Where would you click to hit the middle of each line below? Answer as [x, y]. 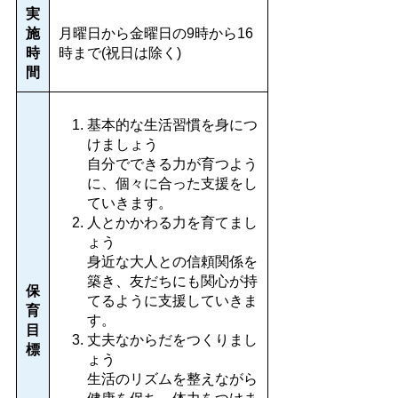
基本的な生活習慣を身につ [172, 125]
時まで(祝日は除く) [120, 53]
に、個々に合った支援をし [172, 183]
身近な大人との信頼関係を [172, 262]
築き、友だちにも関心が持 [172, 281]
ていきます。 [130, 203]
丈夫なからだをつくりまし [172, 340]
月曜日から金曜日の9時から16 [156, 33]
